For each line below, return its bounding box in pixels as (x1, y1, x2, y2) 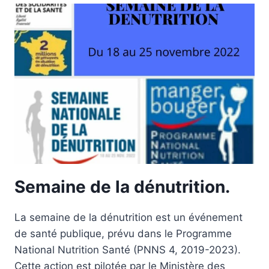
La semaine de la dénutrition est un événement (14, 211, 243, 224)
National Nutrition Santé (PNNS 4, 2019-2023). (14, 244, 241, 256)
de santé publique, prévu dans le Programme (14, 228, 232, 240)
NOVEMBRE (74, 65, 124, 75)
